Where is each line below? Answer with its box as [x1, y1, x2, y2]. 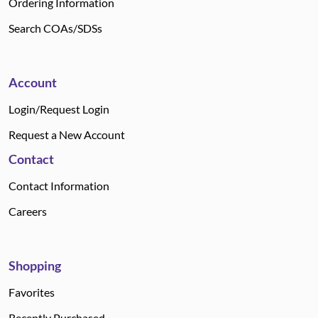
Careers [9, 204, 47, 218]
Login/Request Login [9, 102, 109, 116]
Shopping [9, 258, 61, 273]
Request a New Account [9, 128, 125, 141]
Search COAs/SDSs [9, 21, 102, 35]
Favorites [9, 285, 55, 299]
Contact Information [9, 179, 109, 192]
